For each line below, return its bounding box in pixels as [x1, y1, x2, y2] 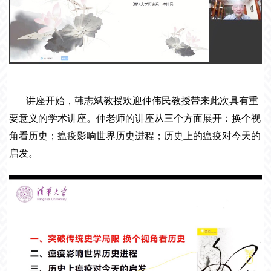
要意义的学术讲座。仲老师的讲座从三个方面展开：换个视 [9, 113, 261, 123]
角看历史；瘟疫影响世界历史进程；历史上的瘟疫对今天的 [9, 130, 261, 141]
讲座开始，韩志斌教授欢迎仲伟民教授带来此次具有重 [26, 95, 259, 106]
